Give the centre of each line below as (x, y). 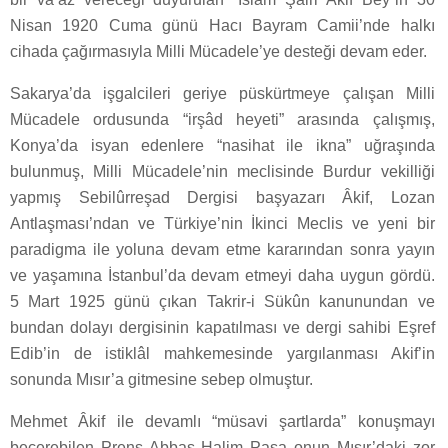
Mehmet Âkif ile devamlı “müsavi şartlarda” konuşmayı (222, 421)
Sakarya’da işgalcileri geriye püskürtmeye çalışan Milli (222, 93)
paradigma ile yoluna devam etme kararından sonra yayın (222, 249)
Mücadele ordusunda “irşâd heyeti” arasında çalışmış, (222, 119)
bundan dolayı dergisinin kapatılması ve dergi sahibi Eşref (222, 327)
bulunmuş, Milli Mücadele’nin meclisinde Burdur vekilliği (222, 171)
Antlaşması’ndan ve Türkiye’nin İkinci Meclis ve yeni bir (222, 223)
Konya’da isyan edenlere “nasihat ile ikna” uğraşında (222, 145)
